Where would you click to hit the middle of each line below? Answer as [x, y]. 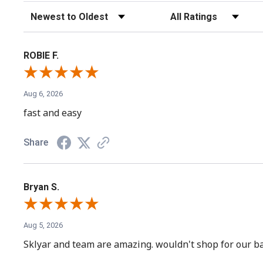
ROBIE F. [41, 55]
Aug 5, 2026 [43, 225]
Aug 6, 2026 [43, 93]
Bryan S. [41, 187]
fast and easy [53, 112]
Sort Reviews [45, 12]
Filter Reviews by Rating [203, 12]
